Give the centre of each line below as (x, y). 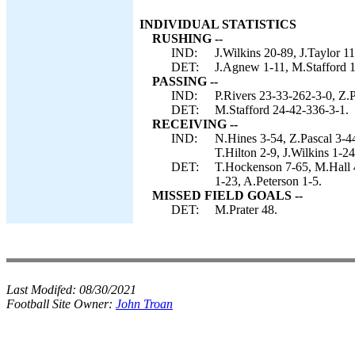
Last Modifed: (43, 290)
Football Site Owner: (61, 304)
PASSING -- (185, 81)
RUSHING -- (187, 38)
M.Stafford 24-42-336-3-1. (282, 110)
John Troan (144, 304)
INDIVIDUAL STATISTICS (218, 24)
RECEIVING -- (195, 124)
